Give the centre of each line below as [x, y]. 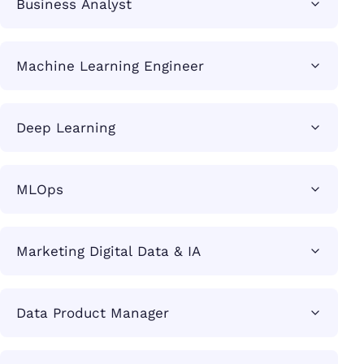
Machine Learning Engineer [110, 66]
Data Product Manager [93, 313]
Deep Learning [66, 128]
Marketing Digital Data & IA [108, 251]
